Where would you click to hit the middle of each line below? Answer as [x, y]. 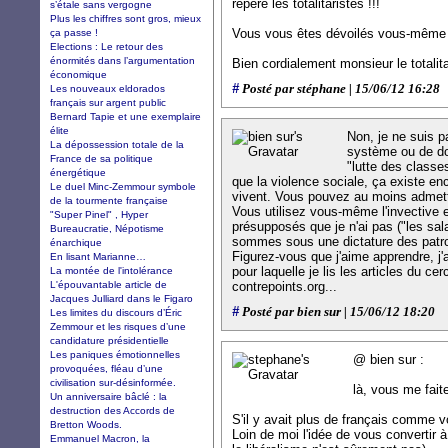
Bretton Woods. [86, 424]
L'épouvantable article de [108, 284]
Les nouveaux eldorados [107, 88]
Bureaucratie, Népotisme [107, 228]
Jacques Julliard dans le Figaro [121, 298]
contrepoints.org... [284, 286]
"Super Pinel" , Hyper [99, 214]
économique [78, 74]
